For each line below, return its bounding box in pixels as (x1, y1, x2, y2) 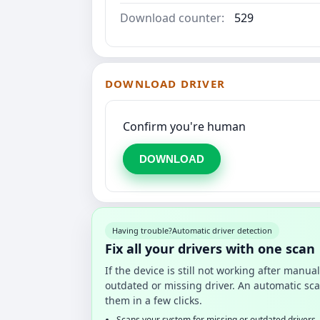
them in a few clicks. (105, 294, 202, 308)
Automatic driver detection (172, 225, 272, 236)
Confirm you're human (123, 119, 246, 135)
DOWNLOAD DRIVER (105, 76, 225, 91)
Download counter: (120, 10, 224, 26)
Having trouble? (112, 225, 172, 236)
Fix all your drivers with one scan (105, 240, 315, 258)
